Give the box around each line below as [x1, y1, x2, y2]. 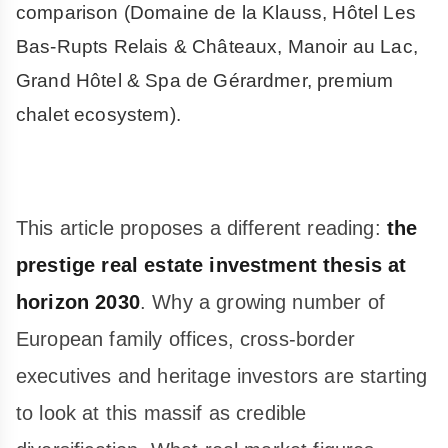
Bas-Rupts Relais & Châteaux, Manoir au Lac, [16, 35, 418, 57]
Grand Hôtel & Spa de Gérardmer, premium [16, 69, 394, 91]
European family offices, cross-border [16, 327, 355, 350]
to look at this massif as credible [16, 401, 307, 424]
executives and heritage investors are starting [16, 364, 428, 387]
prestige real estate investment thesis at [16, 253, 407, 276]
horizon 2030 [16, 290, 140, 313]
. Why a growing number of [139, 290, 385, 313]
